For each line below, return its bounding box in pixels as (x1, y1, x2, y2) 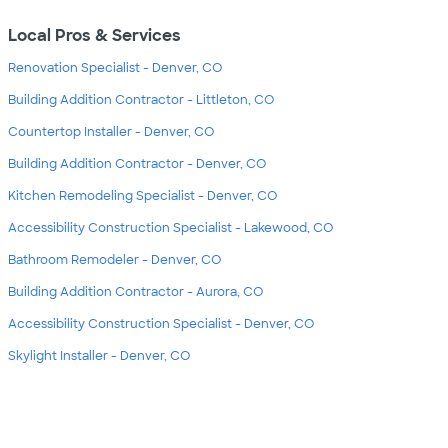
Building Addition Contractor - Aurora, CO (8, 284, 263, 301)
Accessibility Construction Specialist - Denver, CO (8, 316, 314, 333)
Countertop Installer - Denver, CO (8, 124, 214, 141)
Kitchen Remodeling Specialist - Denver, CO (8, 188, 277, 205)
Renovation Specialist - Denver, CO (8, 60, 222, 77)
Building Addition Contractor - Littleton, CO (8, 92, 274, 109)
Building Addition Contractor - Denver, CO (8, 156, 266, 173)
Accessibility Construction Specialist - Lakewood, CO (8, 220, 333, 237)
